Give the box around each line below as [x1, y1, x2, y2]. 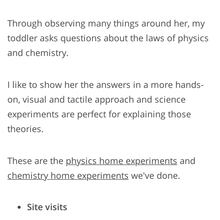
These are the [7, 155, 66, 167]
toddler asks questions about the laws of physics [7, 32, 209, 44]
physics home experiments [66, 155, 177, 167]
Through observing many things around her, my [7, 17, 205, 29]
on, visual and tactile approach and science [7, 93, 186, 106]
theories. [7, 123, 44, 135]
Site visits [27, 201, 67, 213]
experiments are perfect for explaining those [7, 108, 191, 120]
